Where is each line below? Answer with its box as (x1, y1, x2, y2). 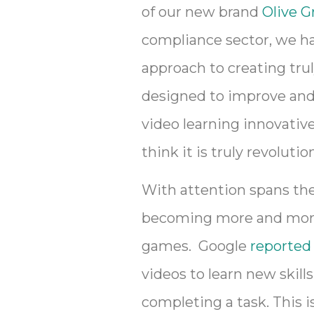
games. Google (142, 238, 250, 255)
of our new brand (142, 3, 262, 20)
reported (250, 238, 311, 255)
